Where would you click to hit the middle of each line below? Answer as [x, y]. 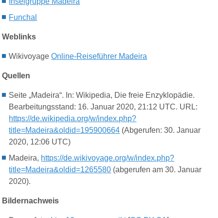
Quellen [16, 76]
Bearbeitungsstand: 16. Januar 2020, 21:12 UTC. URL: [103, 107]
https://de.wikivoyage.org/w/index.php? [108, 158]
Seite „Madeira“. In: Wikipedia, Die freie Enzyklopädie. [102, 95]
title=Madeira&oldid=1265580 [60, 170]
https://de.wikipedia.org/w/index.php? [73, 119]
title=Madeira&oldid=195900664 [64, 130]
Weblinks [19, 37]
